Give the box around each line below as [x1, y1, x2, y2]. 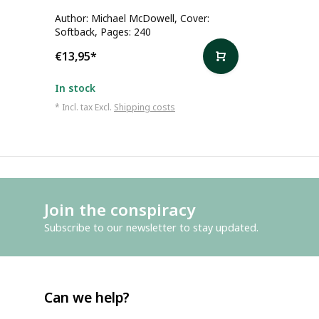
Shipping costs [114, 100, 175, 113]
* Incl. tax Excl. [55, 100, 114, 113]
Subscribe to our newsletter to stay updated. [44, 219, 258, 234]
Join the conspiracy [44, 198, 195, 221]
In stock [55, 80, 95, 95]
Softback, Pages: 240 [55, 24, 151, 38]
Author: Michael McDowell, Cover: [55, 11, 209, 25]
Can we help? [44, 287, 130, 307]
